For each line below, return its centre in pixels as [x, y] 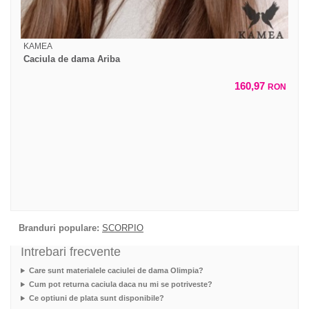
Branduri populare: [59, 228]
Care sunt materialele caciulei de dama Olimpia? [116, 271]
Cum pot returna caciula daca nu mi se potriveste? [120, 285]
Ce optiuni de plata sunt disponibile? [96, 298]
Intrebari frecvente [71, 252]
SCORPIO [123, 228]
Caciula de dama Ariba [72, 59]
